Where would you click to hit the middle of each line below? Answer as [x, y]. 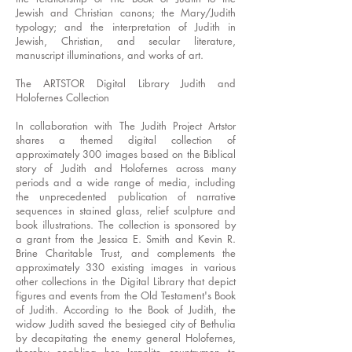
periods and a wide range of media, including [126, 182]
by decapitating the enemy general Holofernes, [126, 338]
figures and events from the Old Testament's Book [126, 295]
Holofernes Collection [62, 97]
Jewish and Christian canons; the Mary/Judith [126, 13]
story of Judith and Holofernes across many [126, 168]
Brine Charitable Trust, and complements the [126, 253]
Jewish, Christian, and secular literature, [126, 41]
